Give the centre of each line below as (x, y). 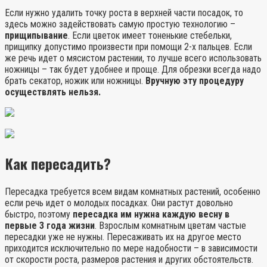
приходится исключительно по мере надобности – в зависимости (131, 249)
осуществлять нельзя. (53, 92)
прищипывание (36, 36)
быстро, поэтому (39, 215)
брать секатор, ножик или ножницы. (75, 81)
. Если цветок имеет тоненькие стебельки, (150, 36)
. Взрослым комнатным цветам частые (170, 226)
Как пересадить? (58, 164)
